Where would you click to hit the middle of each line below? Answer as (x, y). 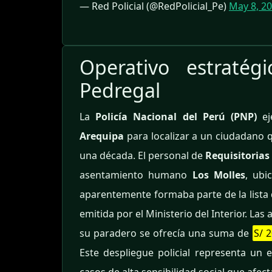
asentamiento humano (136, 175)
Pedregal (120, 90)
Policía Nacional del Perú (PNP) (176, 117)
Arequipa (102, 136)
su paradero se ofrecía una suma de (166, 233)
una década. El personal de (142, 156)
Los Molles (219, 175)
